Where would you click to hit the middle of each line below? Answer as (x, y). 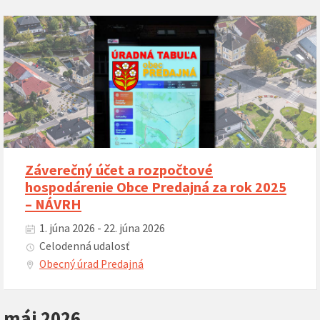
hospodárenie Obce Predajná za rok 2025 (156, 187)
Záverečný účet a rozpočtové (119, 170)
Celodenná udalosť (84, 246)
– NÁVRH (53, 204)
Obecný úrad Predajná (91, 264)
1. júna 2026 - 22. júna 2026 (102, 228)
